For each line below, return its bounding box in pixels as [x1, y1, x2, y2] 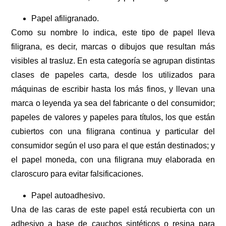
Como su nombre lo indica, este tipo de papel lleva [11, 28, 215, 37]
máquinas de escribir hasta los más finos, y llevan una [11, 85, 215, 94]
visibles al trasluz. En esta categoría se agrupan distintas [11, 56, 215, 66]
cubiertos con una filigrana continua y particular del [11, 127, 215, 136]
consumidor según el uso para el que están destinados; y [11, 141, 215, 150]
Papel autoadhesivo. [31, 191, 105, 200]
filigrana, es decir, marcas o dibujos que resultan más [11, 42, 215, 51]
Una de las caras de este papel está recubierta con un [11, 205, 215, 214]
